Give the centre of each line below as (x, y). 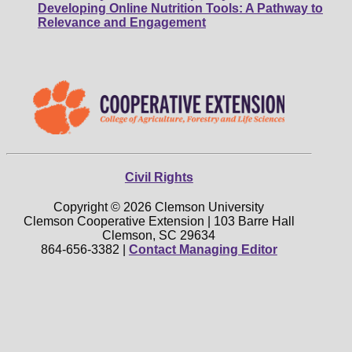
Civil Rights (159, 178)
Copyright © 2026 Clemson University (159, 207)
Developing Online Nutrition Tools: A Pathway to (180, 9)
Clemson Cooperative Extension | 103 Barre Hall (159, 222)
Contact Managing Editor (203, 250)
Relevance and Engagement (122, 23)
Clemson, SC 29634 (159, 236)
